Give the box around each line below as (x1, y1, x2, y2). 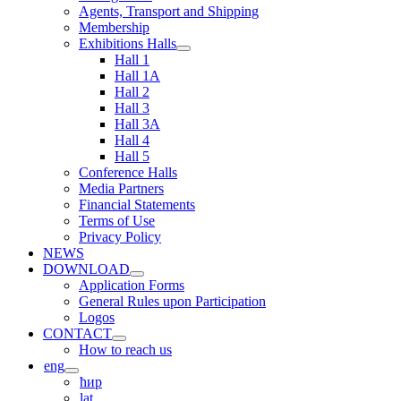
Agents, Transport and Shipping (79, 4, 259, 19)
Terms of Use (79, 213, 155, 228)
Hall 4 (115, 132, 149, 148)
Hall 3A (115, 116, 160, 132)
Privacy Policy (79, 229, 161, 244)
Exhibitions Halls (79, 36, 176, 51)
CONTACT (43, 326, 112, 341)
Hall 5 (115, 149, 149, 164)
